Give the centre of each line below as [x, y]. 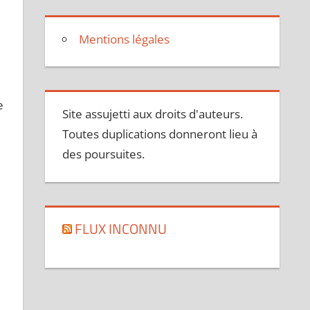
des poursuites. [104, 154]
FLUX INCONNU [121, 228]
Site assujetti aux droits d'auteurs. [153, 114]
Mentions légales [125, 39]
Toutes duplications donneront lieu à [160, 134]
